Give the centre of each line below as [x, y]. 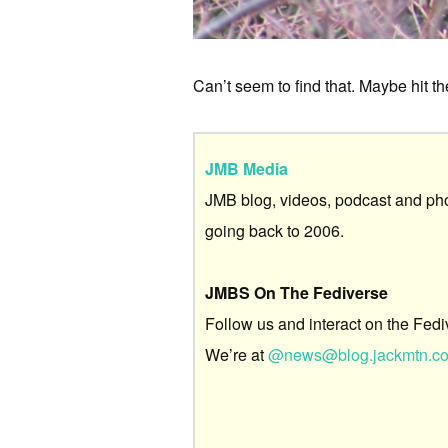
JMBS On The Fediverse [296, 292]
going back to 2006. [274, 230]
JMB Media [246, 168]
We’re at [236, 354]
